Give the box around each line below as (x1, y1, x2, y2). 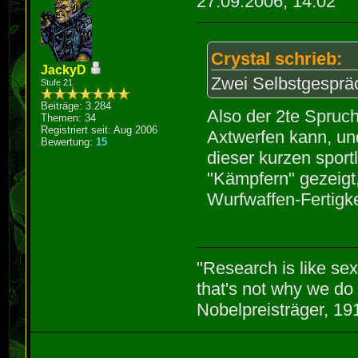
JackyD (41, 63, 87, 78)
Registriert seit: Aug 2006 (41, 124, 158, 137)
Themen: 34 (41, 112, 97, 125)
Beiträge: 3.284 (41, 100, 112, 113)
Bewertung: (41, 136, 97, 149)
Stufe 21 (41, 78, 74, 88)
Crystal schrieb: (211, 49, 343, 70)
